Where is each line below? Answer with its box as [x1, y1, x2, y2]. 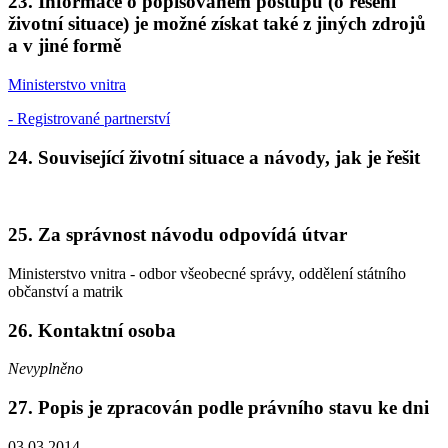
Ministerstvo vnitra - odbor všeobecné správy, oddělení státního [8, 264, 406, 282]
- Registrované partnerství [8, 109, 170, 127]
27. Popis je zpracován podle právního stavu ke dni [8, 396, 429, 418]
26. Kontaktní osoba [8, 319, 176, 341]
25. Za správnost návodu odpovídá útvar [8, 224, 347, 246]
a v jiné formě [8, 35, 121, 57]
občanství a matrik [8, 282, 123, 300]
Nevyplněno [8, 360, 83, 378]
